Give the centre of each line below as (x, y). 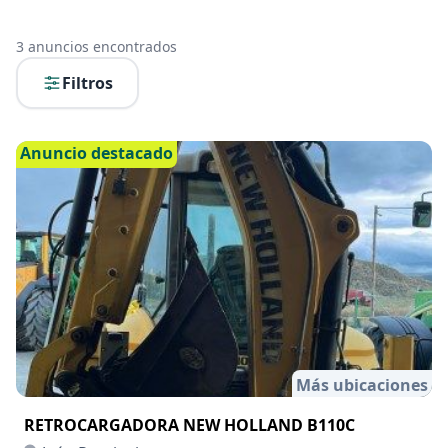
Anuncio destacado (96, 153)
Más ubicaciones (362, 385)
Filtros (87, 83)
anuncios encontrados (100, 46)
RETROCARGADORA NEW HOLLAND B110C (189, 425)
